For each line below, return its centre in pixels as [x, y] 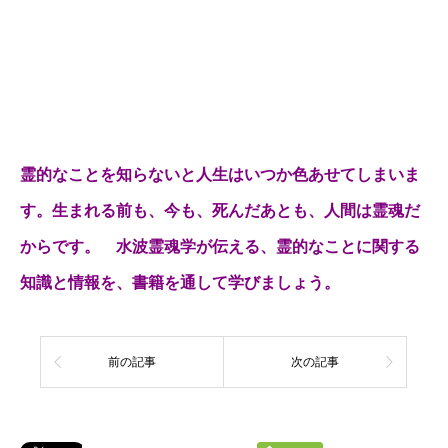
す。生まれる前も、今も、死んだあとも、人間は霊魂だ [220, 211]
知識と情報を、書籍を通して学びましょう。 [180, 283]
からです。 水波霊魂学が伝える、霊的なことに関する [220, 247]
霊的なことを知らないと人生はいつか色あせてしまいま [220, 175]
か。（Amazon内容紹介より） [143, 30]
